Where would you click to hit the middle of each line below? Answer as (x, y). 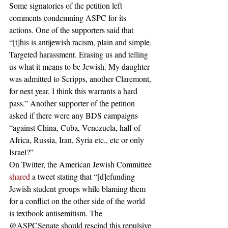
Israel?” (23, 152)
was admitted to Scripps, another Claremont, (81, 79)
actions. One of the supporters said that (72, 30)
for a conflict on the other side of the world (78, 201)
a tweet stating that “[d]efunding (83, 176)
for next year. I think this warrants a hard (74, 91)
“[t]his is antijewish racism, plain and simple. (81, 42)
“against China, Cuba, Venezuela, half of (76, 127)
